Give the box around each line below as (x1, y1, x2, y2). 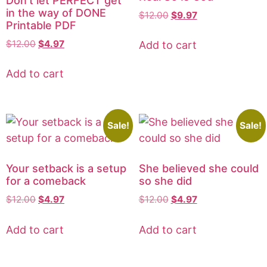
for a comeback (6, 175, 86, 188)
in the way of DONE (6, 6, 106, 19)
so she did (138, 175, 192, 188)
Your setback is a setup (6, 162, 126, 175)
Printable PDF (6, 18, 76, 32)
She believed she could (138, 162, 259, 175)
